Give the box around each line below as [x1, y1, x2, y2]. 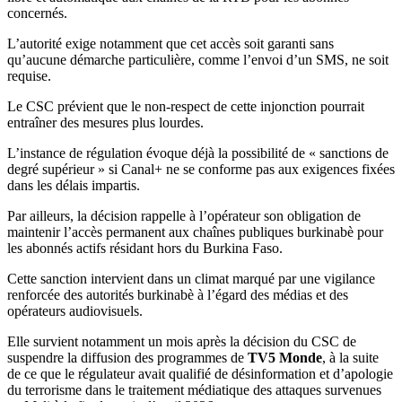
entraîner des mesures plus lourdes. [7, 115, 204, 130]
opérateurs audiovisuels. [7, 303, 143, 319]
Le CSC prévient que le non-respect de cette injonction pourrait [7, 99, 364, 114]
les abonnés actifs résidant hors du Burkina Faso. [7, 240, 283, 256]
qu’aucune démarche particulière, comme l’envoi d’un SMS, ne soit [7, 52, 389, 67]
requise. [7, 68, 51, 83]
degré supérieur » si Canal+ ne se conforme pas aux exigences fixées [7, 162, 395, 177]
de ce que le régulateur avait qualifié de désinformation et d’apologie [7, 366, 393, 381]
